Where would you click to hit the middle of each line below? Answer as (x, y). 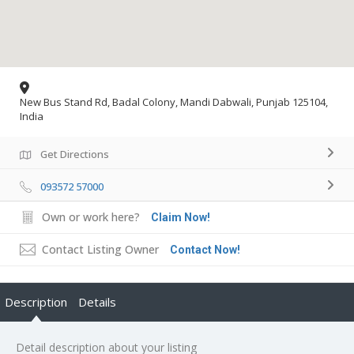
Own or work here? (91, 217)
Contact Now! (205, 249)
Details (97, 301)
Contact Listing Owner (100, 249)
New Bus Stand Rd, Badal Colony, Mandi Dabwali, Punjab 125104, (174, 102)
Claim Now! (181, 217)
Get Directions (75, 154)
